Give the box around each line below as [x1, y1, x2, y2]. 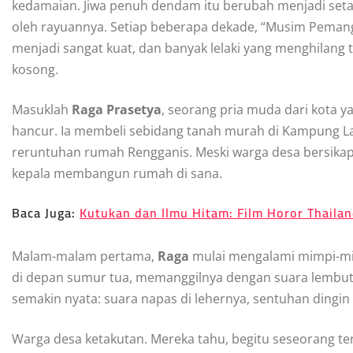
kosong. [12, 60, 58, 78]
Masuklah [12, 100, 72, 118]
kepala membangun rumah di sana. [12, 164, 222, 182]
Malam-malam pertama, [12, 247, 158, 265]
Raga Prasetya [72, 100, 162, 118]
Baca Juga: [12, 200, 80, 225]
